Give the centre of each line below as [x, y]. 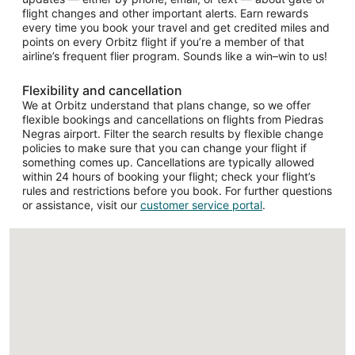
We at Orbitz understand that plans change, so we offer [166, 105]
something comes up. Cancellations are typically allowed [168, 162]
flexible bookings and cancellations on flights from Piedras [173, 120]
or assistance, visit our [81, 205]
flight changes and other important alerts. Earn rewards [165, 13]
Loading [187, 302]
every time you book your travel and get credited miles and [176, 28]
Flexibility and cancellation [102, 91]
